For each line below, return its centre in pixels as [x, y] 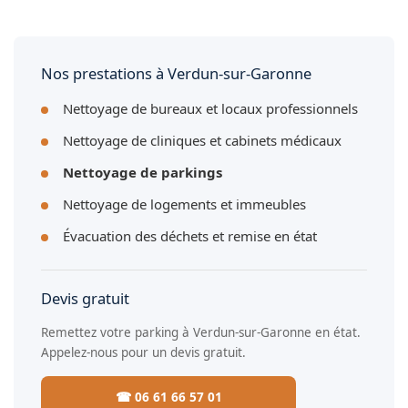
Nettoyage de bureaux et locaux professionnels [210, 108]
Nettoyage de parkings [143, 172]
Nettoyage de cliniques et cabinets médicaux [202, 140]
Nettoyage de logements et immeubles [184, 204]
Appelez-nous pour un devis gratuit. [143, 352]
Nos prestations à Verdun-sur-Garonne [176, 73]
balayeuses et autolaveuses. [101, 46]
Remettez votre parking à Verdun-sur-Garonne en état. [201, 332]
